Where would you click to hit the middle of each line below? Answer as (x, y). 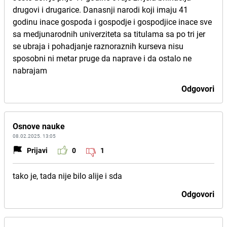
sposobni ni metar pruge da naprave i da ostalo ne (102, 58)
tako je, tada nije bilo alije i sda (67, 176)
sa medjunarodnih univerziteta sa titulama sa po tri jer (109, 34)
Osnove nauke (39, 126)
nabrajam (30, 70)
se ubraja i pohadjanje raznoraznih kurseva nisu (98, 46)
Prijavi (37, 150)
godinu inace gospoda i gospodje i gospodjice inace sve (112, 22)
